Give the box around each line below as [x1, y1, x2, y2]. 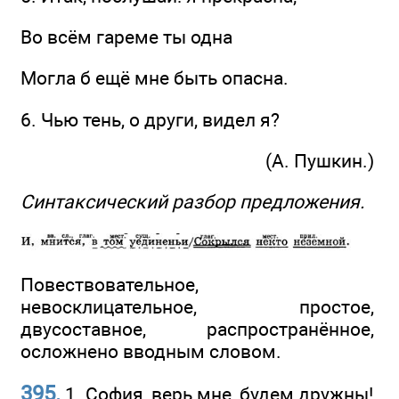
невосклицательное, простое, [20, 296, 374, 319]
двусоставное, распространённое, [20, 318, 374, 341]
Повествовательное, [20, 273, 199, 297]
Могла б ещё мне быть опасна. [20, 67, 289, 90]
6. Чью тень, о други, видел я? [20, 108, 280, 131]
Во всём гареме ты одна [20, 26, 232, 49]
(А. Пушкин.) [265, 150, 374, 173]
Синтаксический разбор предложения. [20, 191, 365, 214]
